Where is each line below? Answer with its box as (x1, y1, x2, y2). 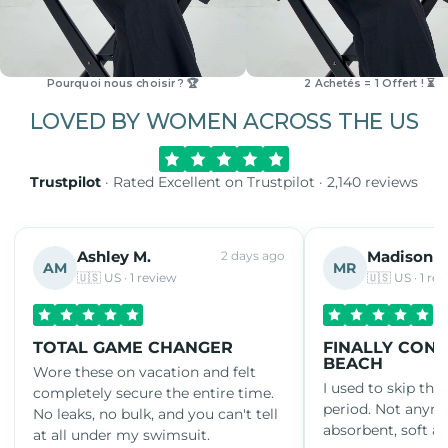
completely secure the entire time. (33, 383, 274, 402)
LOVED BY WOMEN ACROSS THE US (29, 107, 419, 134)
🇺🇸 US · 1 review (77, 270, 177, 286)
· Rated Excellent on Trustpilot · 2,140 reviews (101, 173, 418, 190)
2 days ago (221, 247, 285, 263)
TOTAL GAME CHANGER (33, 337, 233, 357)
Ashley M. (77, 247, 151, 267)
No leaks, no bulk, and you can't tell (33, 404, 278, 423)
